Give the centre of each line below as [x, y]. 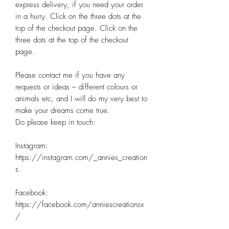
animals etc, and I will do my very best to [81, 99]
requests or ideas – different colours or [76, 87]
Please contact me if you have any [70, 75]
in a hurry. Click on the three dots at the [78, 17]
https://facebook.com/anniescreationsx [80, 205]
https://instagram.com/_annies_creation [81, 158]
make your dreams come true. [63, 111]
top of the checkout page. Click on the [76, 28]
